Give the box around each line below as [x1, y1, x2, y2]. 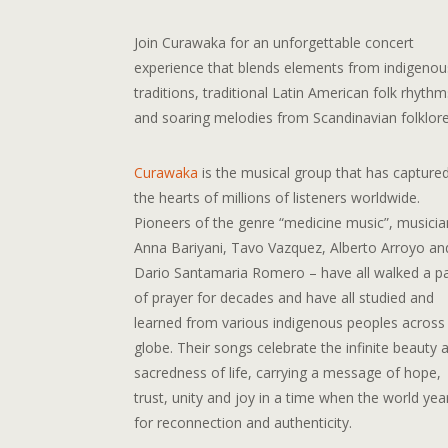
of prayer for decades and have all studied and [134, 287, 435, 307]
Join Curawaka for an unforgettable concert [134, 32, 415, 52]
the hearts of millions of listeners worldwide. [134, 187, 421, 207]
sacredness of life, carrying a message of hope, [134, 362, 442, 382]
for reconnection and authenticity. [134, 412, 353, 432]
